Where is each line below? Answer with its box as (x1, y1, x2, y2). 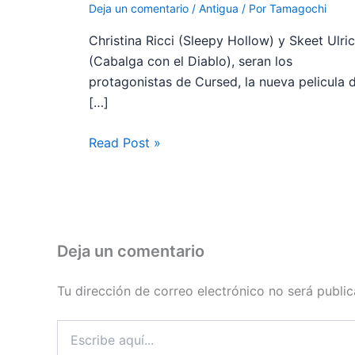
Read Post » (89, 135, 161, 151)
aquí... (56, 336, 88, 350)
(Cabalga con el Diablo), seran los (89, 52, 292, 69)
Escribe (56, 320, 95, 334)
